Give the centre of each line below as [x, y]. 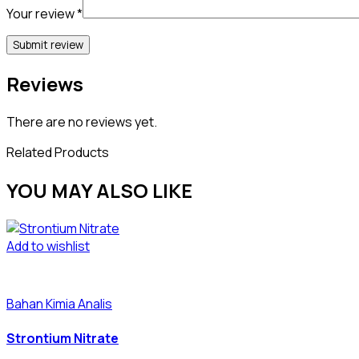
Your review [42, 14]
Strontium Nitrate [63, 339]
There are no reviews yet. [82, 122]
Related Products [58, 153]
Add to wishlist [48, 246]
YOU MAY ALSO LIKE [99, 190]
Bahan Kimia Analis [59, 303]
